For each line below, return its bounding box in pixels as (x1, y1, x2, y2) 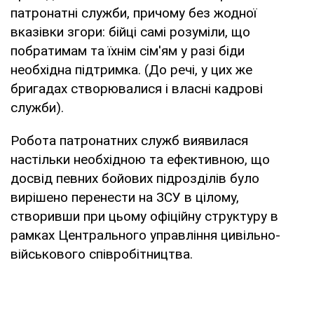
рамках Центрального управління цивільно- (11, 226, 280, 243)
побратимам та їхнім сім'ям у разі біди (11, 42, 245, 59)
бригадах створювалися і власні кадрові (11, 80, 263, 97)
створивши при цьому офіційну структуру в (11, 207, 278, 224)
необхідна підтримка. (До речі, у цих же (11, 61, 252, 78)
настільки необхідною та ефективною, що (11, 151, 270, 168)
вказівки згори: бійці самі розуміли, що (11, 23, 250, 40)
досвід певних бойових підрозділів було (11, 170, 259, 186)
